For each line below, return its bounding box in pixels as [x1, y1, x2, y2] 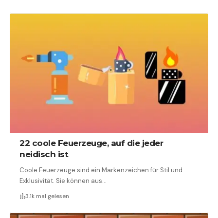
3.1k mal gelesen [25, 192, 70, 200]
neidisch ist [19, 149, 69, 159]
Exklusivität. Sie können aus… [19, 176, 107, 185]
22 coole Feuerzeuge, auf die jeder [19, 138, 163, 148]
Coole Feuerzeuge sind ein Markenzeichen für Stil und [19, 165, 183, 174]
